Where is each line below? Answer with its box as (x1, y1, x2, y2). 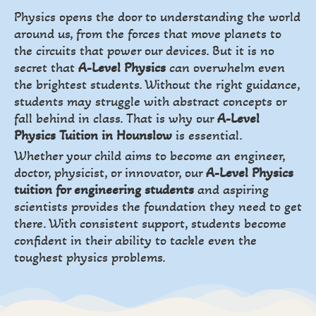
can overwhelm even (166, 59, 285, 77)
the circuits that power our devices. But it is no (14, 42, 274, 60)
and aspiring (194, 181, 269, 199)
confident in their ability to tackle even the (14, 232, 257, 250)
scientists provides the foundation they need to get (14, 198, 302, 216)
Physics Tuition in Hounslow (14, 127, 172, 145)
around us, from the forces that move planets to (14, 25, 281, 43)
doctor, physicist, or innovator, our (14, 164, 206, 182)
